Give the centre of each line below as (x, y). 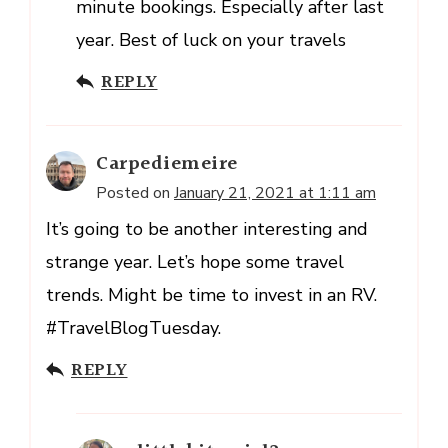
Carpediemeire (167, 163)
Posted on (135, 192)
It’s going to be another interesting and (207, 228)
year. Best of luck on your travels (211, 39)
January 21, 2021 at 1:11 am (275, 192)
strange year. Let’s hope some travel (195, 261)
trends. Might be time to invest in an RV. (211, 294)
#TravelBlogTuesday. (133, 327)
